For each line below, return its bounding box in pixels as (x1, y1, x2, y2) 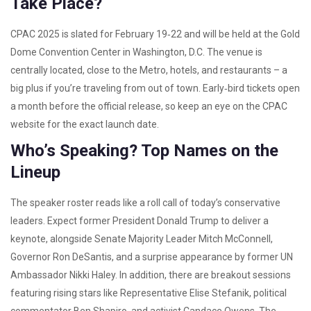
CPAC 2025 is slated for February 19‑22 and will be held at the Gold (10, 28, 300, 40)
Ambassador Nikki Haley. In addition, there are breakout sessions (10, 269, 291, 280)
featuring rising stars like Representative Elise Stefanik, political (10, 287, 287, 299)
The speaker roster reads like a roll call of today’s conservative (10, 197, 280, 208)
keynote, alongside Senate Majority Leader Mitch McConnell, (10, 233, 273, 244)
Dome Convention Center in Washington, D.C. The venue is (10, 47, 262, 58)
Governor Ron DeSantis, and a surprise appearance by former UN (10, 251, 293, 262)
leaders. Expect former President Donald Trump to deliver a (10, 215, 269, 226)
